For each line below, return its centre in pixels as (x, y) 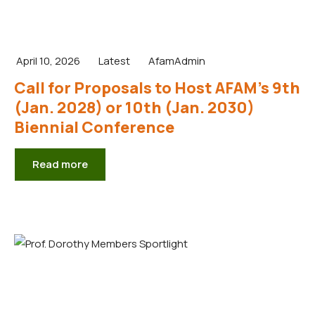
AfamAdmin (177, 60)
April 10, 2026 (48, 60)
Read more (60, 164)
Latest (114, 60)
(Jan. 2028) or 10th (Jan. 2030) (134, 107)
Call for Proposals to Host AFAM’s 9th (157, 88)
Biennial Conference (94, 127)
